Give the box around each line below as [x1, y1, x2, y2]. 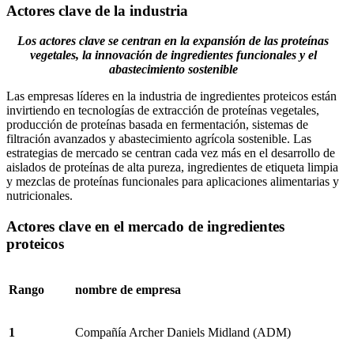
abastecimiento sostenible [108, 62, 238, 77]
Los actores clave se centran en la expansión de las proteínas [17, 34, 329, 48]
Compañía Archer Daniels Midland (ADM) [75, 325, 291, 339]
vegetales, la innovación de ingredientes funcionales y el [29, 48, 317, 62]
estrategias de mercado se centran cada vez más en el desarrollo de [6, 146, 335, 160]
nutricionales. [6, 189, 73, 203]
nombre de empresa [75, 282, 181, 296]
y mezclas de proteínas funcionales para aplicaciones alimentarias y [6, 175, 339, 189]
